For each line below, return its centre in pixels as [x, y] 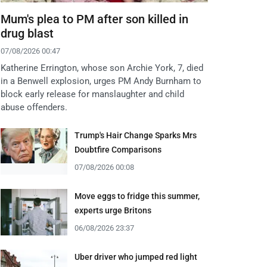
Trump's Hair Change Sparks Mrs [136, 136]
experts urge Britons [113, 211]
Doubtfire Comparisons [118, 150]
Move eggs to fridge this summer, [137, 196]
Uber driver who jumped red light [136, 257]
